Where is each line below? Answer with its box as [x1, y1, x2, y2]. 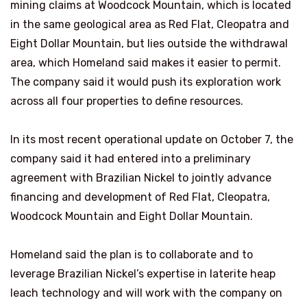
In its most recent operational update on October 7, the [10, 132, 293, 146]
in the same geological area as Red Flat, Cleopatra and [10, 17, 289, 31]
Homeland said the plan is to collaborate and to [10, 247, 253, 261]
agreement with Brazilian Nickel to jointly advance [10, 171, 271, 184]
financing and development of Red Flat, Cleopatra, [10, 190, 270, 204]
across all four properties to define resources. [10, 94, 243, 108]
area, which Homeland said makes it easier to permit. [10, 56, 281, 69]
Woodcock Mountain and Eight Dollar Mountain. [10, 209, 253, 223]
